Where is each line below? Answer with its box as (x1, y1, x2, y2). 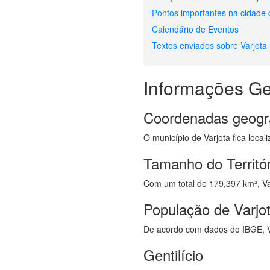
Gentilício (143, 244, 204, 265)
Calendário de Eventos (152, 23, 239, 35)
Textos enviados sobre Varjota (152, 39, 268, 51)
